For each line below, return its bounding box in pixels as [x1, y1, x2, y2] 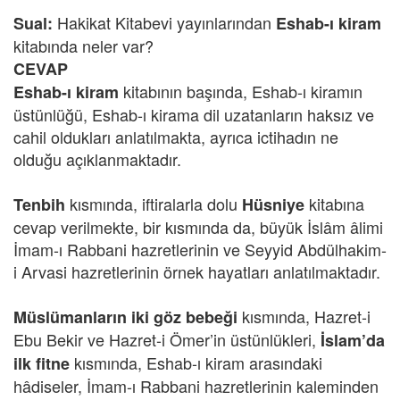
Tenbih [13, 193, 65, 216]
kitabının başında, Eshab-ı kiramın [119, 79, 362, 103]
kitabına [309, 192, 364, 215]
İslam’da [321, 329, 385, 352]
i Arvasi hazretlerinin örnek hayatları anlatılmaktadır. [13, 260, 380, 283]
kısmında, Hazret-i [237, 304, 371, 328]
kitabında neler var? [13, 34, 154, 57]
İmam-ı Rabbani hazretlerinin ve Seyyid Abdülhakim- [13, 237, 387, 261]
